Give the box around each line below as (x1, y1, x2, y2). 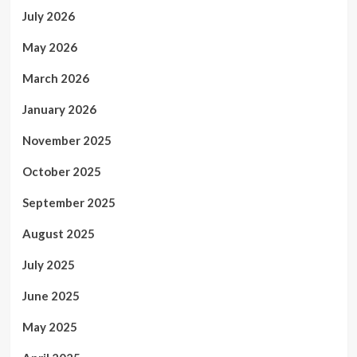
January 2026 (22, 102, 96, 117)
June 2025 (22, 288, 80, 304)
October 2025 (22, 164, 101, 179)
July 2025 (22, 257, 75, 273)
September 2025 (22, 195, 116, 210)
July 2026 (22, 9, 75, 24)
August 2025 (22, 226, 95, 241)
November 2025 (22, 133, 112, 148)
